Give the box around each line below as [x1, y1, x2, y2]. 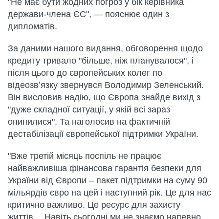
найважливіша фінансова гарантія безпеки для [8, 163, 201, 174]
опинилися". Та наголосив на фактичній [8, 117, 170, 127]
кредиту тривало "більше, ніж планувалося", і [8, 56, 194, 66]
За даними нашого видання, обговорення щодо [8, 44, 203, 54]
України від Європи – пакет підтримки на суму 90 [8, 175, 207, 186]
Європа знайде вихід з [108, 92, 200, 103]
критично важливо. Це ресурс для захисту [8, 200, 180, 210]
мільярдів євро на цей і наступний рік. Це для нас [8, 188, 211, 198]
